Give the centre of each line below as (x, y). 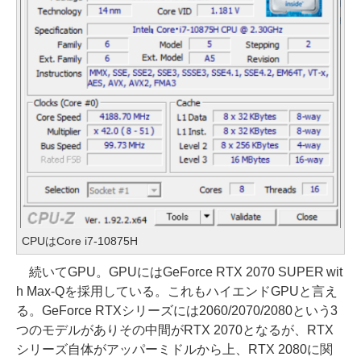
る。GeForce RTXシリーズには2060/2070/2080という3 (177, 311)
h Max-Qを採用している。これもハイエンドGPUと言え (177, 292)
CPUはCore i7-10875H (80, 241)
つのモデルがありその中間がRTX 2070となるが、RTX (175, 330)
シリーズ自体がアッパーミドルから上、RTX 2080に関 (174, 350)
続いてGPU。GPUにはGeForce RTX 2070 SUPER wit (180, 272)
